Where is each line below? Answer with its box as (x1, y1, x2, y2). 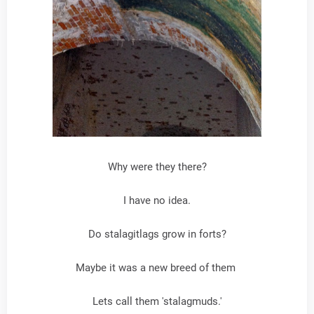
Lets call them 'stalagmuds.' (92, 294, 222, 308)
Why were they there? (107, 160, 207, 173)
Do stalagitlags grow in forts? (88, 227, 226, 240)
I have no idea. (123, 193, 191, 207)
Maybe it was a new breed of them (76, 261, 238, 274)
